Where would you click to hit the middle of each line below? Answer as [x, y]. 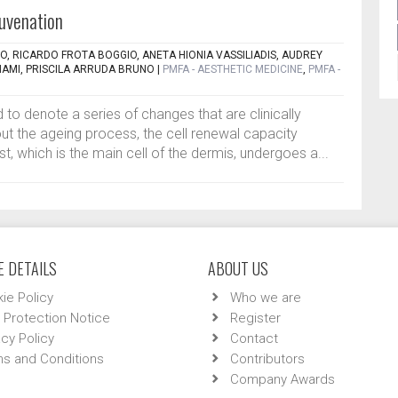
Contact [254, 338]
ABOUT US [238, 268]
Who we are [266, 298]
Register [255, 318]
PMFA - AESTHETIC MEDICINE [233, 69]
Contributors [267, 359]
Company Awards [283, 379]
